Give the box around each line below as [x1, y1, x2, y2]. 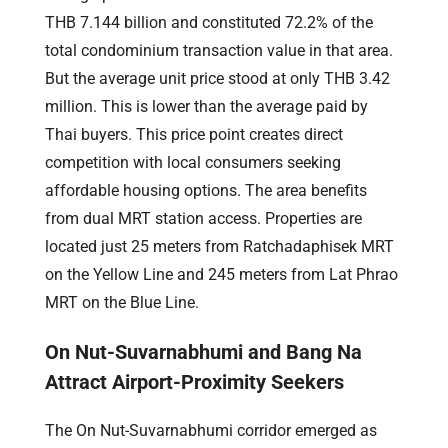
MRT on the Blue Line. [45, 292, 199, 312]
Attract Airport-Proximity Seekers [45, 369, 344, 394]
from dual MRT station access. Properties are [45, 208, 362, 228]
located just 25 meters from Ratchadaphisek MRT [45, 236, 394, 256]
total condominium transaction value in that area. [45, 40, 393, 60]
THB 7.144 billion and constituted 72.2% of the [45, 12, 373, 32]
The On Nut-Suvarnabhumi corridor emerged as [45, 420, 377, 440]
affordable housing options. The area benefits [45, 180, 367, 200]
